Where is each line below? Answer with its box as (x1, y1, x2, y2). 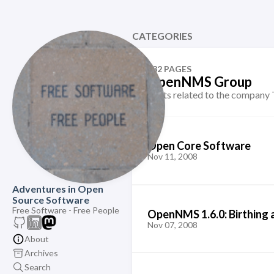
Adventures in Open (12, 183, 103, 194)
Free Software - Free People (12, 205, 119, 215)
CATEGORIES (131, 30, 193, 42)
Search (24, 261, 51, 272)
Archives (24, 247, 58, 258)
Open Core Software (147, 139, 251, 152)
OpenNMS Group (147, 73, 252, 90)
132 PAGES (147, 64, 191, 74)
